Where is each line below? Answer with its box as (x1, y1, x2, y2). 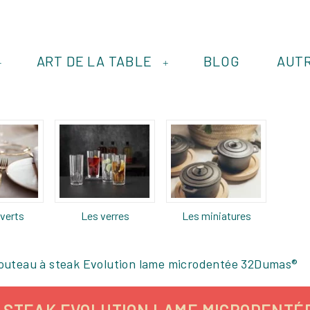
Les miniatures (181, 208, 251, 222)
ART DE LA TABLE (36, 53, 152, 69)
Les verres (80, 208, 129, 222)
